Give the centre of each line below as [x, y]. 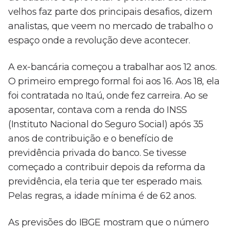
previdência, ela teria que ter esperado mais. [106, 182]
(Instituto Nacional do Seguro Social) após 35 [106, 124]
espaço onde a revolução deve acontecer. [99, 41]
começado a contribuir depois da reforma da [107, 167]
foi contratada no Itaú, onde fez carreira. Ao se [108, 96]
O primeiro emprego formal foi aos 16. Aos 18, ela [114, 82]
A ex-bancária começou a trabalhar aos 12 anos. [112, 67]
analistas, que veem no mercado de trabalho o [111, 26]
